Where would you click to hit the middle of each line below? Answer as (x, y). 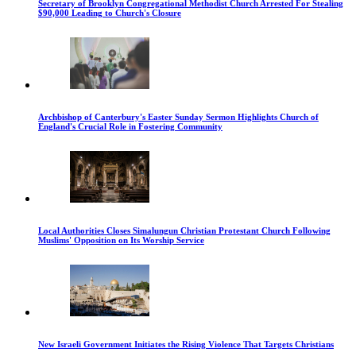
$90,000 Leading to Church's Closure (110, 13)
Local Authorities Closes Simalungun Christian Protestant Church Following (184, 231)
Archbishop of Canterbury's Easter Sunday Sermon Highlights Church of (178, 117)
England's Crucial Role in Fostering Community (130, 127)
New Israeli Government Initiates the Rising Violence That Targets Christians (186, 344)
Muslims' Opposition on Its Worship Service (121, 240)
